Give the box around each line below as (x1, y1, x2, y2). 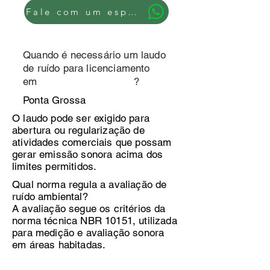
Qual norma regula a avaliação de (12, 178, 167, 190)
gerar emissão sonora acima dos (12, 148, 163, 160)
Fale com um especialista (128, 5, 137, 17)
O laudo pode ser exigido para (12, 112, 149, 124)
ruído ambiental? (12, 190, 88, 202)
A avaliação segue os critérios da (12, 202, 166, 215)
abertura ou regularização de (12, 124, 145, 136)
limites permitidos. (12, 160, 97, 172)
